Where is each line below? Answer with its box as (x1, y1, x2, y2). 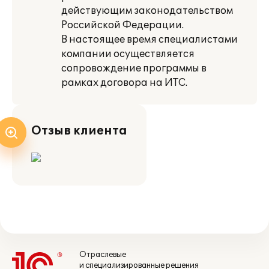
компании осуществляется (61, 48, 195, 60)
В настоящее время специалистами (61, 34, 238, 46)
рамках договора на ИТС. (61, 77, 187, 89)
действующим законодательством (61, 5, 233, 17)
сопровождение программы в (61, 62, 207, 74)
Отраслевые (79, 250, 126, 259)
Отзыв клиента (31, 124, 127, 138)
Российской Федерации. (61, 19, 184, 31)
